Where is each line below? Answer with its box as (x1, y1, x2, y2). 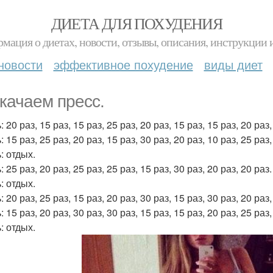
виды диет (204, 55, 263, 73)
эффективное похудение (53, 55, 193, 73)
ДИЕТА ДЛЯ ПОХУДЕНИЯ (51, 13, 222, 34)
